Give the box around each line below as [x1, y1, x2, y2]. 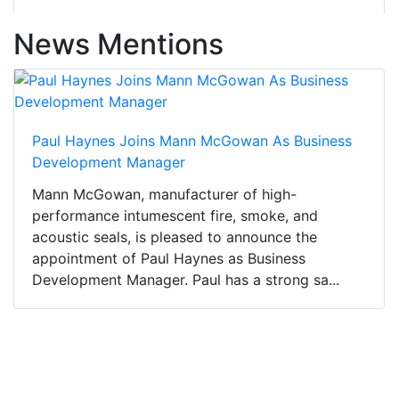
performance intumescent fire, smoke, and [32, 207, 318, 225]
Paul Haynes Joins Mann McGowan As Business [32, 132, 352, 151]
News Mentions [13, 27, 224, 62]
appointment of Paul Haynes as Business [32, 249, 305, 268]
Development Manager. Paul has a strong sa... [32, 271, 339, 289]
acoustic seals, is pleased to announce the [32, 228, 317, 247]
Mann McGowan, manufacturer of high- [32, 185, 297, 204]
